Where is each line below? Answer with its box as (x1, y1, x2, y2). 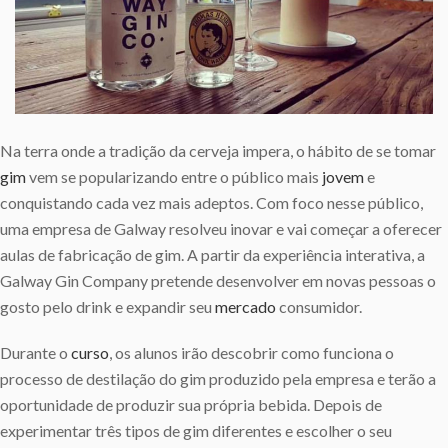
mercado (215, 296, 276, 316)
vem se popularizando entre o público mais (26, 166, 322, 186)
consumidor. (276, 296, 362, 316)
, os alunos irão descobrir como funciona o (109, 342, 394, 362)
